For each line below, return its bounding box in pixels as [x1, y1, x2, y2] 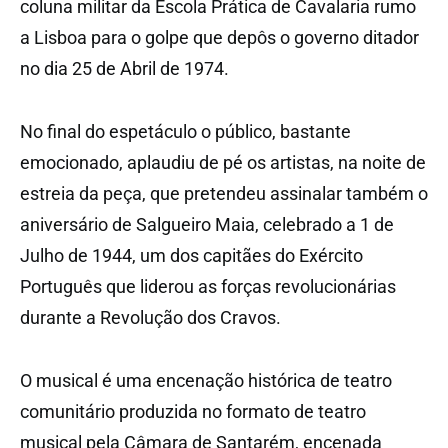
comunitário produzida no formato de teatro [20, 401, 366, 423]
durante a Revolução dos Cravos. [20, 307, 281, 329]
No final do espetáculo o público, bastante [20, 121, 351, 143]
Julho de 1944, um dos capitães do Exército [20, 245, 363, 267]
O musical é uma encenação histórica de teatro [20, 370, 392, 392]
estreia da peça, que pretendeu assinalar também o [20, 183, 428, 205]
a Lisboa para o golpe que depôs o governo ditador [20, 27, 419, 49]
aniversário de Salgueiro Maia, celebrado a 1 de [20, 214, 394, 236]
